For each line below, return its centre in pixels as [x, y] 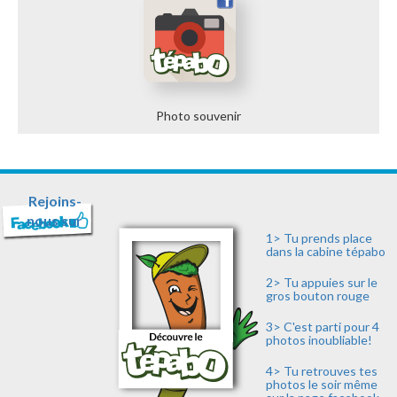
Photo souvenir [198, 116]
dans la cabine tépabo [326, 252]
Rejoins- [54, 201]
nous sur [55, 221]
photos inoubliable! [319, 340]
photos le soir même [322, 385]
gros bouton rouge [318, 296]
